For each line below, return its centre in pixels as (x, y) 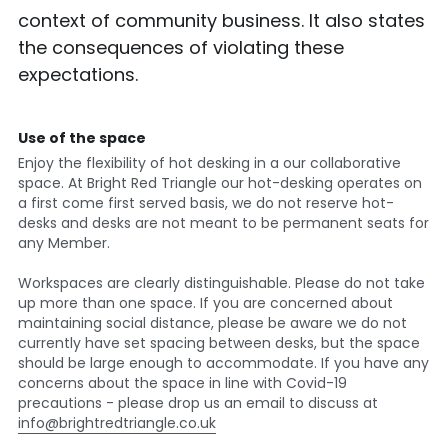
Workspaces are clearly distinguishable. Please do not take (221, 282)
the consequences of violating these (180, 47)
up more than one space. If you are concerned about (205, 302)
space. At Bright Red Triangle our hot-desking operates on (219, 182)
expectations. (77, 74)
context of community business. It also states (221, 20)
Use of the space (81, 137)
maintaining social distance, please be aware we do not (212, 322)
